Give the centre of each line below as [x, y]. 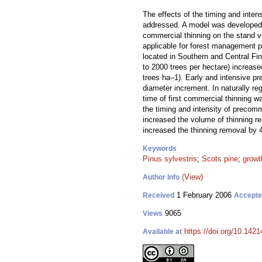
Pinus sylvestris [170, 159]
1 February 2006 [204, 195]
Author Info [161, 177]
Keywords [160, 149]
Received [158, 195]
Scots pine [220, 159]
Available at [162, 232]
